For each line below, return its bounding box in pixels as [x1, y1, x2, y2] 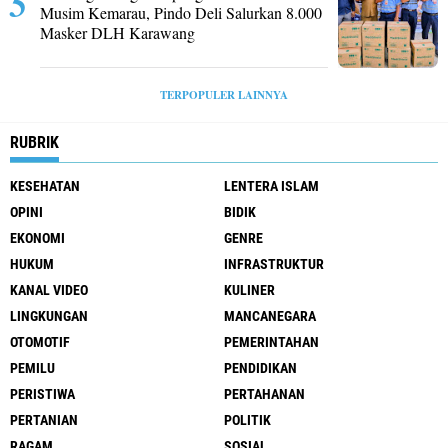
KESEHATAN [10, 178, 80, 194]
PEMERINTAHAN [224, 334, 319, 350]
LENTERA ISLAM [224, 178, 319, 194]
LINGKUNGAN [10, 308, 88, 324]
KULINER [224, 282, 275, 298]
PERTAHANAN [224, 386, 305, 402]
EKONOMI [10, 230, 65, 246]
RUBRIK [10, 133, 59, 152]
